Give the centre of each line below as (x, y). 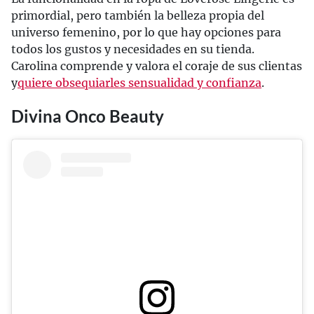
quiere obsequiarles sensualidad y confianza (139, 82)
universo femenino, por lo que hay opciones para (146, 32)
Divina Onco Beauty (88, 116)
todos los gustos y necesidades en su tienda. (133, 49)
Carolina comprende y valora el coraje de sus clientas (157, 66)
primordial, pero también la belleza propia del (138, 15)
